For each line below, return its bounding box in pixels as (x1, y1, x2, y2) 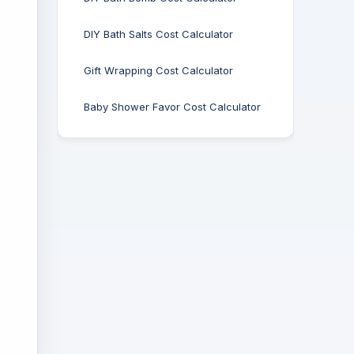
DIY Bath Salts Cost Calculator (84, 28, 233, 40)
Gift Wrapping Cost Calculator (84, 64, 233, 77)
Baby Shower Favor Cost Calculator (84, 100, 261, 113)
